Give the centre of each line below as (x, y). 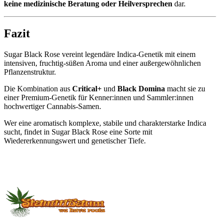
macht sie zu (186, 88)
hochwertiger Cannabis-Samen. (53, 106)
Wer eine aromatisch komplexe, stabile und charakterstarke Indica (105, 123)
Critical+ (88, 88)
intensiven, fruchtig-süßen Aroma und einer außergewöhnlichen (102, 63)
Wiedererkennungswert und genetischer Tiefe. (75, 140)
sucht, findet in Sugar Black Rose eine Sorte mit (78, 132)
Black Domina (142, 88)
